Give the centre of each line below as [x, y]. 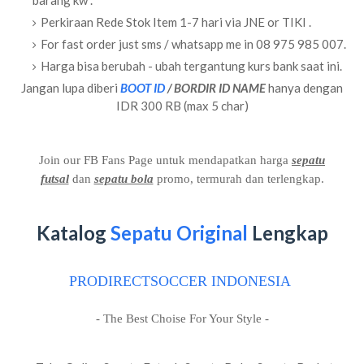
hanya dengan [304, 88]
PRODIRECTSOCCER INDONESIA [180, 281]
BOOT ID [143, 88]
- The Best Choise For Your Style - [182, 318]
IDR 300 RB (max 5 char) [182, 106]
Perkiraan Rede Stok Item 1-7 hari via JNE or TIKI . [176, 22]
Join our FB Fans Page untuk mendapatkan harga [165, 160]
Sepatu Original [179, 233]
